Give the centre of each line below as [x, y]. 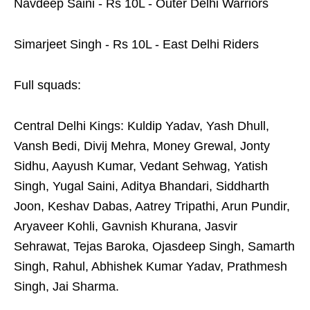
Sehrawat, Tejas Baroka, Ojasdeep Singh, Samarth [154, 247]
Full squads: [47, 85]
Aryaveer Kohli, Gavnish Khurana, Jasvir [126, 227]
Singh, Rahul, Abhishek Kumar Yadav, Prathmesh [151, 267]
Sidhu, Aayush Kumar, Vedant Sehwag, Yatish [141, 166]
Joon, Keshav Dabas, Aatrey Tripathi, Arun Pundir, [152, 207]
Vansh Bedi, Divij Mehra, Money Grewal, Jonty [142, 146]
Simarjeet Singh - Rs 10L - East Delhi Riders [136, 45]
